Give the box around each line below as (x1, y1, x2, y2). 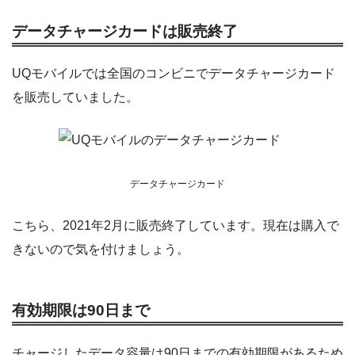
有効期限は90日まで (12, 302, 150, 319)
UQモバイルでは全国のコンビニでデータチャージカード (12, 67, 335, 81)
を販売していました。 (12, 90, 139, 105)
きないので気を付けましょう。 (12, 242, 189, 257)
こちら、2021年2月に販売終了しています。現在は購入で (12, 219, 339, 233)
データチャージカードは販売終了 (12, 23, 238, 40)
